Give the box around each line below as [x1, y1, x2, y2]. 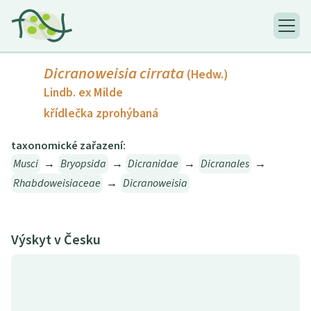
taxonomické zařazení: [11, 138, 126, 154]
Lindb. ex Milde [44, 84, 123, 102]
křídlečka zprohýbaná [44, 105, 158, 123]
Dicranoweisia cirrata [44, 62, 184, 85]
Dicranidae [128, 156, 179, 172]
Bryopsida [60, 156, 106, 172]
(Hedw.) [187, 66, 228, 84]
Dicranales [200, 156, 249, 172]
